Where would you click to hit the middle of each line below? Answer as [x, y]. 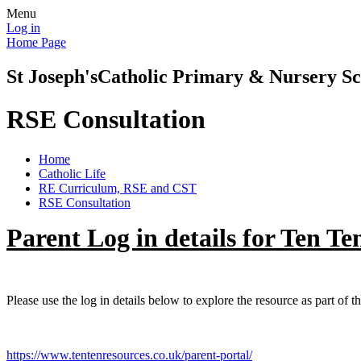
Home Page [36, 42]
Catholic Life [72, 173]
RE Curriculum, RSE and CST [118, 188]
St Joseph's [52, 76]
